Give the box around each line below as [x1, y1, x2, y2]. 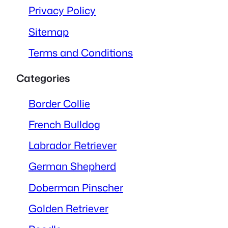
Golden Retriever [28, 201, 108, 215]
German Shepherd [28, 159, 116, 174]
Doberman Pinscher [28, 180, 123, 194]
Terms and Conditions [28, 45, 133, 60]
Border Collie [28, 96, 90, 110]
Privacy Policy [28, 3, 96, 18]
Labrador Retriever [28, 138, 117, 153]
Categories [16, 70, 70, 85]
